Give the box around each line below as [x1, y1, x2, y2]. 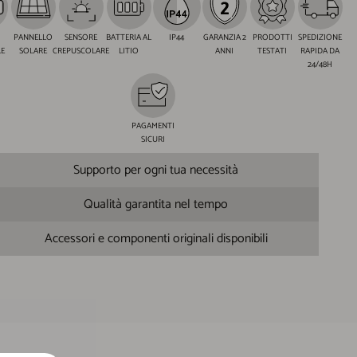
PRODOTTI [252, 31, 292, 45]
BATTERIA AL [106, 31, 152, 45]
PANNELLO [14, 31, 53, 45]
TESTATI [257, 45, 288, 58]
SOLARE [19, 45, 48, 58]
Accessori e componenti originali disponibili [44, 228, 268, 249]
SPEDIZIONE [298, 31, 343, 45]
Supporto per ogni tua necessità [73, 159, 239, 181]
